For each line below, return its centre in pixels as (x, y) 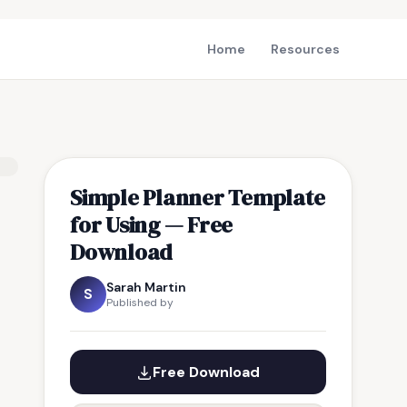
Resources (305, 49)
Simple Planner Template (198, 197)
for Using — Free (152, 224)
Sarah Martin (146, 287)
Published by (140, 303)
